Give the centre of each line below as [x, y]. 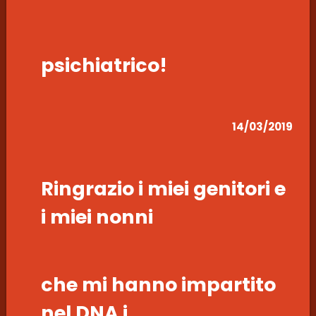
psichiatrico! [104, 65]
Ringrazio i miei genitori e [163, 188]
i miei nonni [97, 217]
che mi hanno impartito [158, 285]
